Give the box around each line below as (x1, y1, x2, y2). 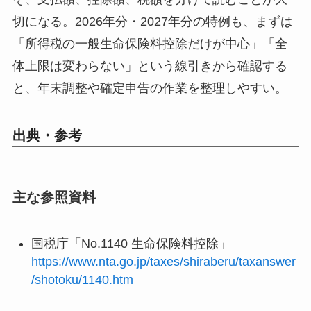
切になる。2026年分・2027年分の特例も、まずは (12, 15, 293, 29)
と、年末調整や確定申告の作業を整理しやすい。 (12, 81, 287, 96)
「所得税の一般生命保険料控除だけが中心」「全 (12, 37, 287, 51)
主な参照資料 (12, 190, 96, 205)
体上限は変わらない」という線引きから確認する (12, 59, 287, 74)
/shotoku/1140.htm (31, 272, 133, 287)
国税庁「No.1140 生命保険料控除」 (31, 236, 231, 251)
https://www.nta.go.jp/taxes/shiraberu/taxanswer (31, 254, 296, 269)
